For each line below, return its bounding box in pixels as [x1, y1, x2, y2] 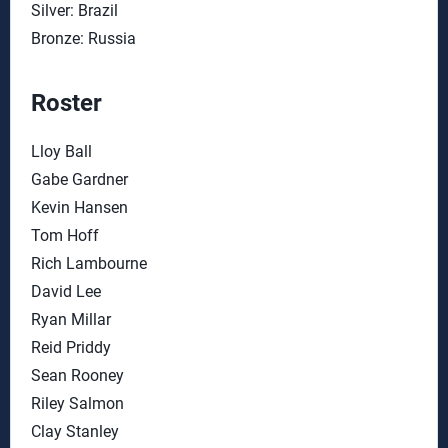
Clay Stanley [31, 422, 119, 441]
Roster [31, 89, 102, 117]
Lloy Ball [31, 142, 92, 161]
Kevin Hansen [31, 198, 128, 217]
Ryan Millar [31, 310, 111, 329]
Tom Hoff [31, 226, 99, 245]
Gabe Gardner [31, 170, 128, 189]
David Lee [31, 282, 101, 301]
